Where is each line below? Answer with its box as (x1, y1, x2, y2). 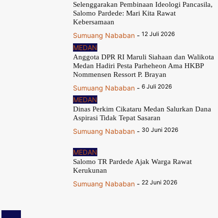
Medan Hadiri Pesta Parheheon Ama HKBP (73, 61, 204, 70)
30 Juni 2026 (142, 126, 179, 134)
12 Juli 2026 (142, 30, 175, 38)
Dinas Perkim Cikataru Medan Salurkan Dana (73, 105, 212, 113)
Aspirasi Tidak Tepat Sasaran (73, 114, 161, 122)
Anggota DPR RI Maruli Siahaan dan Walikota (73, 53, 215, 61)
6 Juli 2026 (142, 82, 172, 90)
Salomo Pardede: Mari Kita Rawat (73, 9, 176, 18)
